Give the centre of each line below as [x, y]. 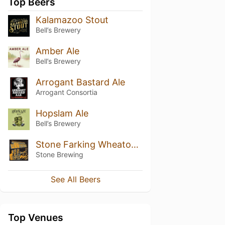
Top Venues [36, 218]
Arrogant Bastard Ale [80, 82]
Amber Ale [57, 51]
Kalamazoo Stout [72, 20]
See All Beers [75, 180]
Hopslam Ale [62, 113]
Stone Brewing [59, 154]
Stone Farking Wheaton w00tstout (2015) [135, 144]
